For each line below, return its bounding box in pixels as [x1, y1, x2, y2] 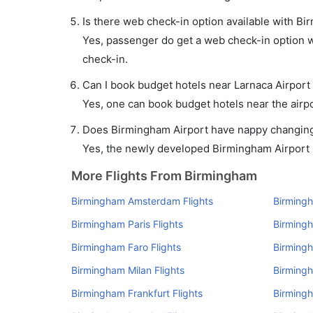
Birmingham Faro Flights [71, 241, 181, 253]
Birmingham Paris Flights [71, 218, 183, 230]
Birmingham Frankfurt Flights [71, 287, 203, 299]
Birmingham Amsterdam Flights [71, 195, 213, 207]
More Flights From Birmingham [71, 168, 257, 183]
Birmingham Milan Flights [71, 264, 184, 276]
